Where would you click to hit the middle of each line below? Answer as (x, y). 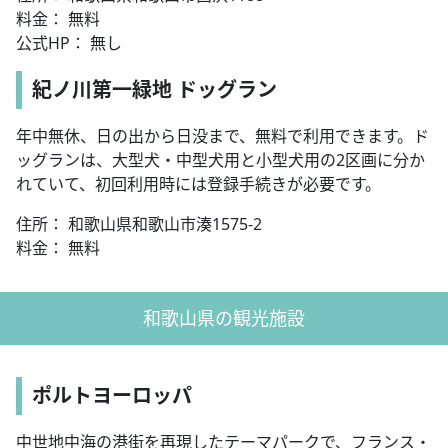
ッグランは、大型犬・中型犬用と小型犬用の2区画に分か (220, 160)
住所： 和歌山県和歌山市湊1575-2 (139, 224)
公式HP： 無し (69, 43)
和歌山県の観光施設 (224, 318)
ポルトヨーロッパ (112, 396)
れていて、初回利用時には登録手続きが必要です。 (198, 184)
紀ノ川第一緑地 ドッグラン (154, 90)
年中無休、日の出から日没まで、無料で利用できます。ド (222, 136)
